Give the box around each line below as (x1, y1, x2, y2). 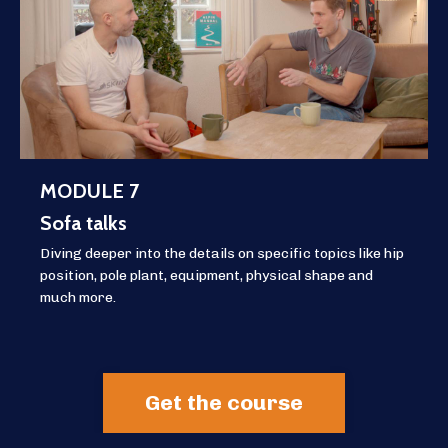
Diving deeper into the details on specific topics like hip (40, 244, 404, 262)
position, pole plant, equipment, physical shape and (40, 266, 373, 284)
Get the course (144, 389, 304, 415)
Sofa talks (40, 210, 127, 235)
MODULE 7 (40, 178, 139, 203)
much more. (40, 288, 116, 306)
